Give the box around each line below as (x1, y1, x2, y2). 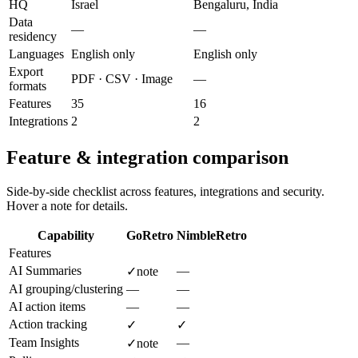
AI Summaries (9, 263, 82, 277)
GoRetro (126, 228, 173, 242)
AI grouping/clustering (9, 281, 123, 296)
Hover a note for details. (6, 198, 128, 213)
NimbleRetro (177, 228, 247, 242)
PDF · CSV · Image (71, 72, 173, 86)
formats (9, 79, 46, 93)
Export (9, 65, 43, 79)
